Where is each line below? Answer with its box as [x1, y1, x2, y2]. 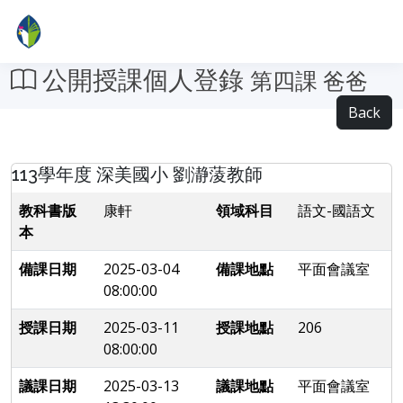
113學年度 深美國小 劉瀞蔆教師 [12, 164, 263, 185]
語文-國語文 [298, 201, 375, 220]
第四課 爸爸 [250, 68, 368, 94]
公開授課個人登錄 [36, 66, 250, 95]
